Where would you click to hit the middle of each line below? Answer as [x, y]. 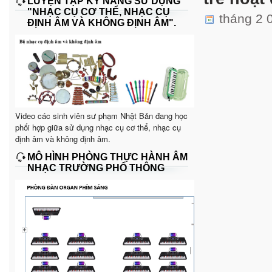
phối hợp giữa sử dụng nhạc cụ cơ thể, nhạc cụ [98, 127]
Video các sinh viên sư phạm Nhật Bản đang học [101, 115]
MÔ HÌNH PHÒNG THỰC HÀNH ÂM [107, 157]
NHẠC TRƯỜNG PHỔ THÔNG [96, 168]
